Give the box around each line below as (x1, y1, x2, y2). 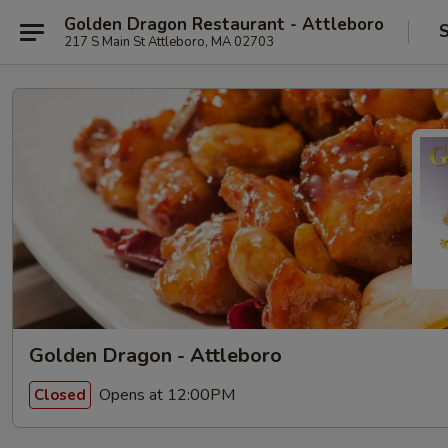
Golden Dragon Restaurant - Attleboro (64, 12, 384, 36)
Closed (34, 384, 86, 405)
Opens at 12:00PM (95, 383, 235, 406)
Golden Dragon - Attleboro (29, 342, 282, 369)
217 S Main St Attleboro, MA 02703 (64, 32, 274, 51)
